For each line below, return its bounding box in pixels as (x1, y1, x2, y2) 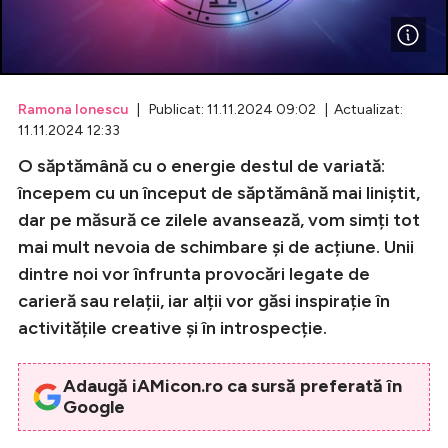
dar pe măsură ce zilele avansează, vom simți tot (18, 208, 420, 231)
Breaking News (122, 83, 234, 102)
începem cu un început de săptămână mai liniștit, (18, 181, 420, 204)
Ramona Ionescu (18, 100, 128, 118)
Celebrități (122, 46, 203, 65)
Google (62, 395, 125, 418)
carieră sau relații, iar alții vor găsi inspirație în (18, 289, 390, 312)
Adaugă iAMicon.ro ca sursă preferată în (62, 374, 402, 397)
